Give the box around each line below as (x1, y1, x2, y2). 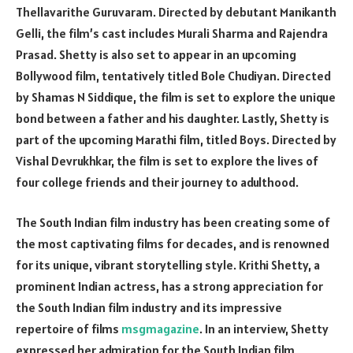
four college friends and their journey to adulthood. (16, 173, 299, 190)
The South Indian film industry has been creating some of (16, 214, 330, 231)
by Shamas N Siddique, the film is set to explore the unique (16, 88, 336, 105)
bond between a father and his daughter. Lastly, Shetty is (16, 110, 329, 126)
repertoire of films (16, 321, 121, 337)
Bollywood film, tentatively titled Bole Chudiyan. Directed (16, 67, 331, 84)
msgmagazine (121, 321, 199, 337)
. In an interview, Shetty (199, 321, 329, 337)
